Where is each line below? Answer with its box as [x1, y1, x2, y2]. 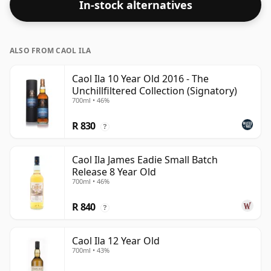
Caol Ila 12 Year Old [72, 234, 160, 248]
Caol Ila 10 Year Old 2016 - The [72, 72, 209, 86]
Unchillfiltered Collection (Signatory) [72, 84, 237, 98]
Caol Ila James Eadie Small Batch [72, 153, 218, 167]
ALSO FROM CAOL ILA [10, 45, 91, 56]
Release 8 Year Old [72, 165, 156, 179]
